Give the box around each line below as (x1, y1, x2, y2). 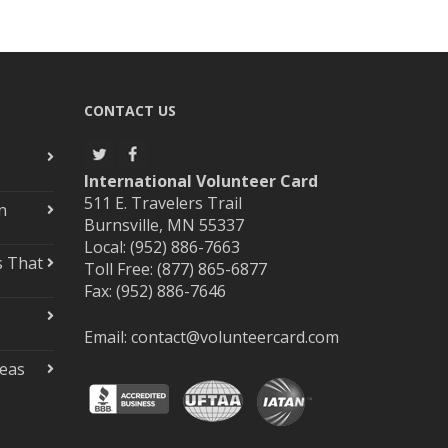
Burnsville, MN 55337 (83, 214, 244, 236)
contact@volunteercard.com (130, 326, 339, 348)
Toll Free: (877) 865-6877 (83, 258, 267, 280)
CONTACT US (83, 101, 176, 120)
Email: (83, 326, 131, 348)
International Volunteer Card (83, 170, 318, 192)
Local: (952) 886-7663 (83, 236, 240, 258)
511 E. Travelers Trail (83, 192, 242, 214)
